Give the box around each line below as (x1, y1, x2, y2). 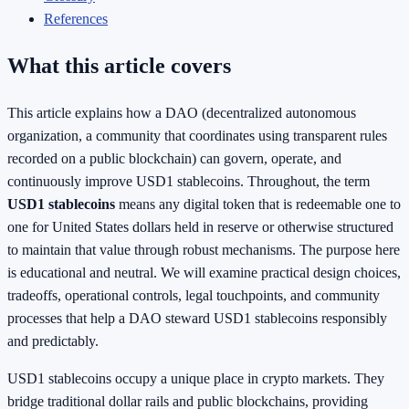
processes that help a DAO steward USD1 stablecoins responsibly (7, 310, 387, 327)
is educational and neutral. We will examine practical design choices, (7, 265, 401, 281)
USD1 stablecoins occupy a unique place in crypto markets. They (7, 371, 384, 387)
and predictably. (7, 333, 99, 350)
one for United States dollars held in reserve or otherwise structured (7, 219, 393, 236)
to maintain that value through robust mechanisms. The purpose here (7, 242, 400, 258)
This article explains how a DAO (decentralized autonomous (7, 105, 356, 121)
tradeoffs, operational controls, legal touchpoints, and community (7, 288, 380, 304)
